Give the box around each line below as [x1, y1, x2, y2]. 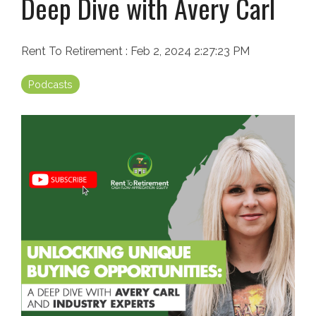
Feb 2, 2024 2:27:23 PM [130, 44, 250, 59]
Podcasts [28, 78, 73, 91]
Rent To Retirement [21, 44, 126, 59]
